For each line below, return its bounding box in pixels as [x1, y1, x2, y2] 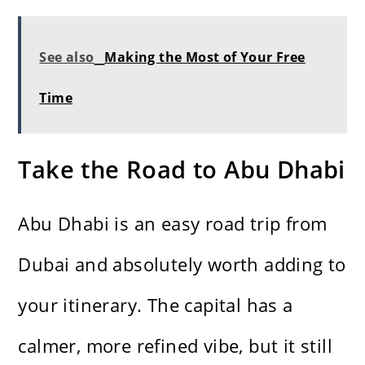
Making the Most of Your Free [104, 48, 306, 67]
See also [39, 48, 95, 67]
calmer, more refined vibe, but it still [18, 333, 333, 358]
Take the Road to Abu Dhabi [18, 153, 345, 186]
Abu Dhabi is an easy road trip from [18, 211, 328, 236]
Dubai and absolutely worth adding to [18, 252, 346, 277]
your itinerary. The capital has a [18, 292, 293, 318]
